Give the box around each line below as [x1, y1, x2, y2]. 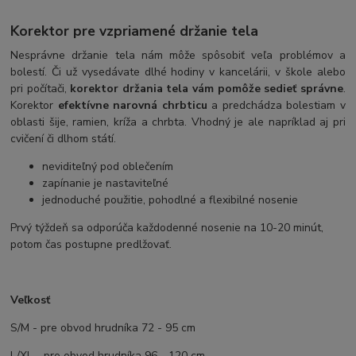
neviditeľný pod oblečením [42, 159, 174, 175]
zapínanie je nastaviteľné [42, 176, 169, 192]
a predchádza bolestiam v [207, 98, 346, 114]
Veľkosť [10, 292, 51, 308]
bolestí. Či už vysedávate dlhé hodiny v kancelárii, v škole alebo [10, 64, 346, 80]
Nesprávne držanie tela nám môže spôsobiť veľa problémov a [10, 48, 346, 64]
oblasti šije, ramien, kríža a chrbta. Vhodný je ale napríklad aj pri [10, 114, 346, 130]
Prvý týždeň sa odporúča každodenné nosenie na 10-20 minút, [10, 220, 324, 236]
